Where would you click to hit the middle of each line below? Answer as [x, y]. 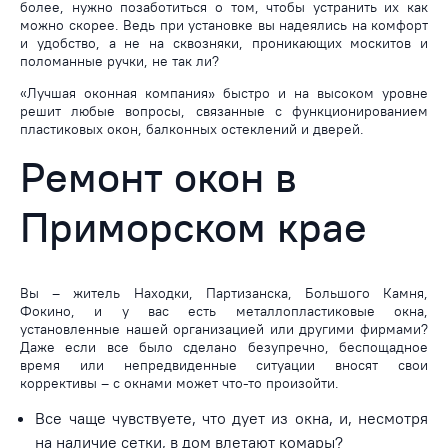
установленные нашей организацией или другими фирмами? [224, 328]
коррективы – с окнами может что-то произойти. [179, 382]
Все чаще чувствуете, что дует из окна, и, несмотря [231, 417]
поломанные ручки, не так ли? [119, 60]
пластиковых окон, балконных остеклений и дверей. [192, 128]
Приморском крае [193, 226]
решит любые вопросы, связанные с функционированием [224, 110]
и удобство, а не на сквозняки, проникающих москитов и [224, 42]
